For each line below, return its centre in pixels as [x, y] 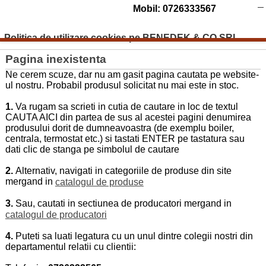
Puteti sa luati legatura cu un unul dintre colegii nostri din [134, 236]
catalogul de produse [99, 182]
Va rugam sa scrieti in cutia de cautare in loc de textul [126, 107]
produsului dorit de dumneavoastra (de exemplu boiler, [119, 128]
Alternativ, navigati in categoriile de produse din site [123, 171]
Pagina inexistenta [56, 59]
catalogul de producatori [56, 214]
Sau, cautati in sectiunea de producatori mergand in [123, 203]
